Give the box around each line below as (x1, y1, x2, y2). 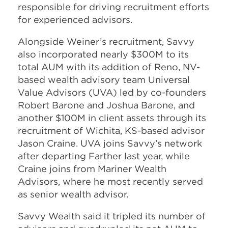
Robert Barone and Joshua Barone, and (18, 99, 195, 111)
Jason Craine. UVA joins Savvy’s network (18, 137, 202, 149)
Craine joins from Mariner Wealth (18, 162, 166, 175)
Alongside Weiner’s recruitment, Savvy (18, 35, 194, 47)
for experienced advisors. (18, 13, 135, 25)
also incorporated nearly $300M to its (18, 48, 189, 60)
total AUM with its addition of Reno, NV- (18, 61, 200, 73)
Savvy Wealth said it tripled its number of (18, 210, 206, 222)
